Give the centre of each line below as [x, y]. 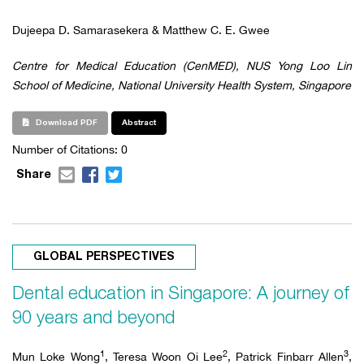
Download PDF [65, 123]
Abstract [139, 123]
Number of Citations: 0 [70, 149]
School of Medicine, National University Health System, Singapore [182, 85]
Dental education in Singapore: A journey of [181, 294]
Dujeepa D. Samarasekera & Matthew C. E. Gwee [141, 30]
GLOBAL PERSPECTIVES [104, 257]
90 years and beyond [93, 318]
